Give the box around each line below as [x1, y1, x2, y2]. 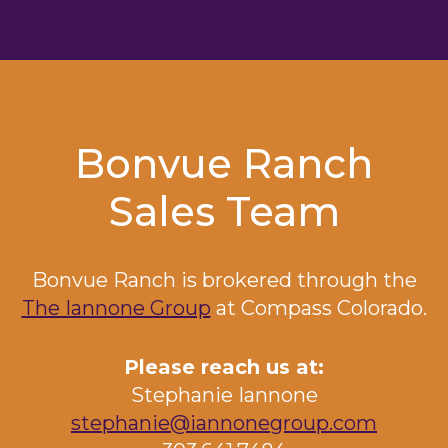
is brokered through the [175, 267, 417, 292]
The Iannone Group [21, 295, 211, 320]
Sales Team [108, 186, 340, 236]
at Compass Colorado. [210, 295, 427, 320]
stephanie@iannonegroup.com [71, 410, 377, 435]
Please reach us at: [124, 354, 324, 379]
